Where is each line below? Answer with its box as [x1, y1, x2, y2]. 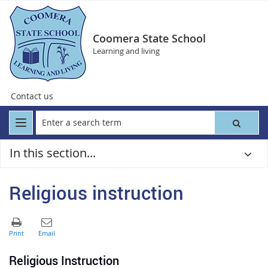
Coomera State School [93, 31, 206, 45]
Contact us [11, 90, 53, 102]
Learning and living [93, 45, 160, 56]
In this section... [10, 145, 96, 161]
